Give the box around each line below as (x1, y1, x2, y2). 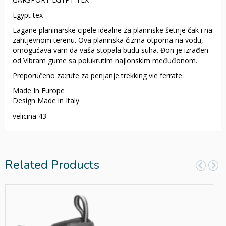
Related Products (5, 157, 99, 174)
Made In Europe (13, 86, 65, 96)
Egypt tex (13, 10, 43, 20)
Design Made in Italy (13, 96, 79, 106)
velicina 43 (13, 111, 46, 121)
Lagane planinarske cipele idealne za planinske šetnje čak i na (13, 25, 212, 35)
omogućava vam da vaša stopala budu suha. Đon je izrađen (13, 45, 208, 55)
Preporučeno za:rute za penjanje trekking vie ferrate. (13, 71, 184, 81)
